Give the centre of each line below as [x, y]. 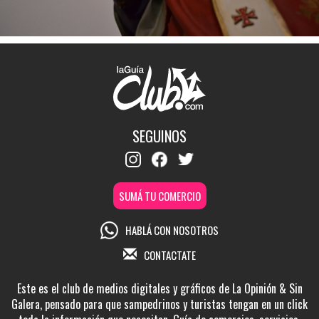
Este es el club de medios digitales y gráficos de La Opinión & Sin [159, 288]
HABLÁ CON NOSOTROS [172, 230]
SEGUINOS [159, 136]
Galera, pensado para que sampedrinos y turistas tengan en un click [159, 304]
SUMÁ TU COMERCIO [159, 195]
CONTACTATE [170, 255]
